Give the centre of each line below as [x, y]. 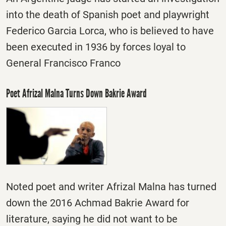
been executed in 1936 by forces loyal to [96, 47]
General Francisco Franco [63, 63]
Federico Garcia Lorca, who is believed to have [110, 31]
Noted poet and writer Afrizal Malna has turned [111, 187]
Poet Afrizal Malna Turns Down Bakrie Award [76, 93]
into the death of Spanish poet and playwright [108, 15]
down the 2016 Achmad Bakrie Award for [98, 203]
